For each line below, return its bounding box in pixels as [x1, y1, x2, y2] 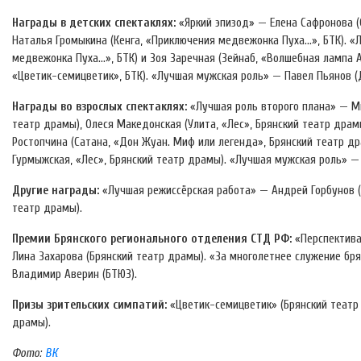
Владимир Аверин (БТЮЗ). [12, 268, 137, 282]
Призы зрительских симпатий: [12, 298, 167, 313]
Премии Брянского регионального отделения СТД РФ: [12, 232, 292, 247]
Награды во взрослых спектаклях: [12, 100, 187, 114]
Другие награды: [12, 184, 99, 198]
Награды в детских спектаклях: [12, 16, 176, 31]
